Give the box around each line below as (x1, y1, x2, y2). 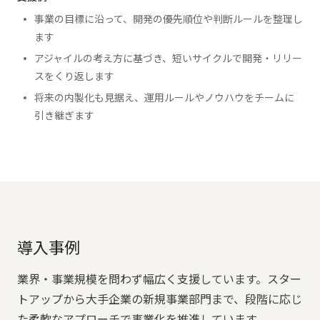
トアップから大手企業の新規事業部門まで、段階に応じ (17, 292, 302, 307)
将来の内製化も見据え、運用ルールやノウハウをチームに (34, 91, 294, 104)
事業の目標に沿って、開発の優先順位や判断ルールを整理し (34, 13, 303, 26)
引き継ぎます (34, 109, 94, 122)
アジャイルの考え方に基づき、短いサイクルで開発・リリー (34, 52, 302, 65)
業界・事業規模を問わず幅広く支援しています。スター (17, 272, 301, 287)
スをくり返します (34, 70, 114, 83)
